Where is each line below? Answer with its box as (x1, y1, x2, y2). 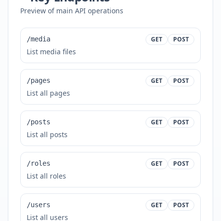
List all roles (27, 171, 66, 181)
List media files (27, 47, 76, 56)
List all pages (27, 88, 70, 98)
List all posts (27, 130, 68, 139)
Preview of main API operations (20, 6, 123, 15)
